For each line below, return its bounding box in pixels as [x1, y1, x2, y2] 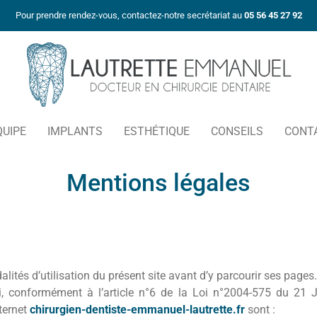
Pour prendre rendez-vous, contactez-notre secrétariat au [15, 10, 244, 21]
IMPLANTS [47, 125, 103, 138]
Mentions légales [67, 168, 250, 197]
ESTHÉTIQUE [124, 125, 190, 138]
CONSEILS [211, 125, 263, 138]
